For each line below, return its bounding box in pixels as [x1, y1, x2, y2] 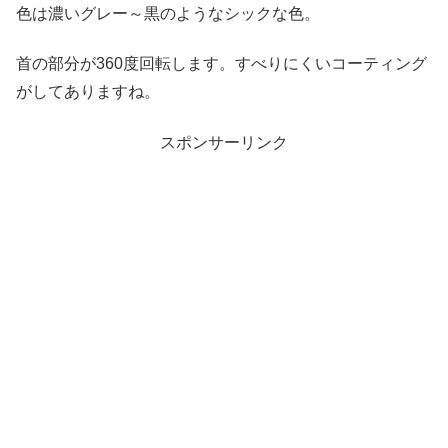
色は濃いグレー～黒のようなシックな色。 [16, 4, 320, 22]
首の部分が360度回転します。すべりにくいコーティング [16, 55, 427, 73]
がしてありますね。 [16, 83, 160, 101]
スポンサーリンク [160, 133, 288, 151]
